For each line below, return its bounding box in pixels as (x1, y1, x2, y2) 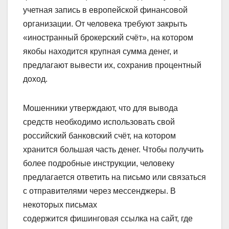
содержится (23, 214, 70, 223)
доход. (23, 75, 48, 84)
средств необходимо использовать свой (23, 118, 175, 127)
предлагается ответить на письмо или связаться (23, 173, 206, 182)
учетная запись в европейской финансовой (23, 6, 188, 15)
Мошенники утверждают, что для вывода (23, 104, 178, 113)
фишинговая (70, 214, 119, 223)
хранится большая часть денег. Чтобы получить (23, 145, 203, 154)
